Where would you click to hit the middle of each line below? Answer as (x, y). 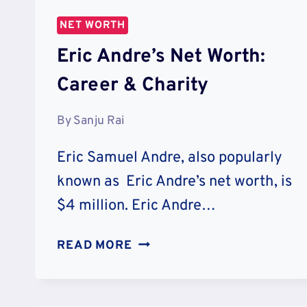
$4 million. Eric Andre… (136, 206)
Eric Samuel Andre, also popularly (170, 158)
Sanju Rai (99, 121)
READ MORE (95, 246)
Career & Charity (133, 85)
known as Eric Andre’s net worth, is (174, 182)
